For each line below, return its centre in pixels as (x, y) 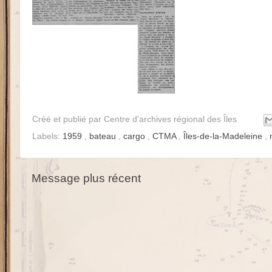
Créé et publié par (68, 119)
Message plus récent (86, 178)
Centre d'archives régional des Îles (172, 119)
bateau (104, 136)
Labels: (47, 136)
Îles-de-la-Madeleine (224, 136)
